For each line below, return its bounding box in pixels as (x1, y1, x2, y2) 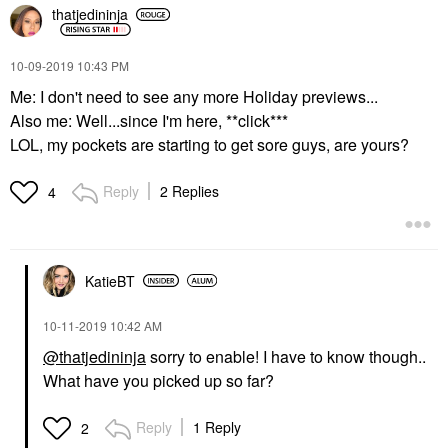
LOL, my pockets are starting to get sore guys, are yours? (10, 132, 409, 156)
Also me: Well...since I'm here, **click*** (10, 108, 288, 132)
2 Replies (160, 180, 219, 201)
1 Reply (193, 416, 241, 437)
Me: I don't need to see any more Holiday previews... (10, 84, 378, 108)
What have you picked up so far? (43, 368, 278, 392)
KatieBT (85, 270, 135, 291)
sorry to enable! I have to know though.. (146, 344, 426, 368)
